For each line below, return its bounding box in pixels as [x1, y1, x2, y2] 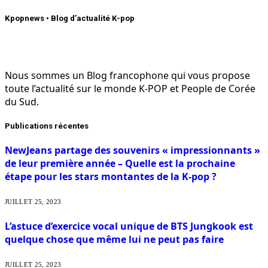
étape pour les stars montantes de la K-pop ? [5, 170, 217, 184]
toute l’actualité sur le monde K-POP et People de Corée [5, 81, 255, 95]
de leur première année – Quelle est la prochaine [5, 157, 235, 170]
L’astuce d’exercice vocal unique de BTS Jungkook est [5, 219, 253, 233]
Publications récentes [5, 121, 89, 130]
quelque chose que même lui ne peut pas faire [5, 232, 224, 246]
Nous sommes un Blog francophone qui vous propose [5, 68, 250, 82]
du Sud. [5, 95, 39, 108]
